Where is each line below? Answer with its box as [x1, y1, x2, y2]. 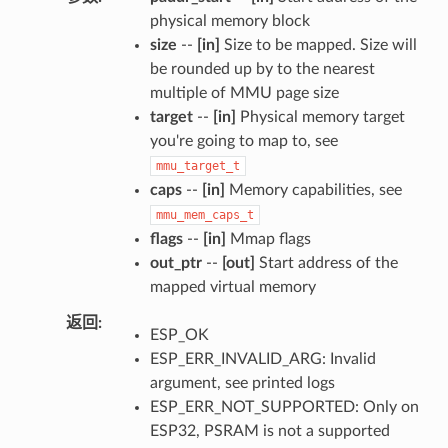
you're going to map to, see [149, 132, 338, 149]
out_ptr [149, 254, 202, 271]
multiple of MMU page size [149, 84, 339, 101]
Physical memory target [235, 108, 405, 125]
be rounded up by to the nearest [149, 60, 375, 77]
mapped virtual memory [149, 278, 316, 295]
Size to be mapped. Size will [219, 36, 417, 53]
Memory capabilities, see [224, 181, 402, 198]
